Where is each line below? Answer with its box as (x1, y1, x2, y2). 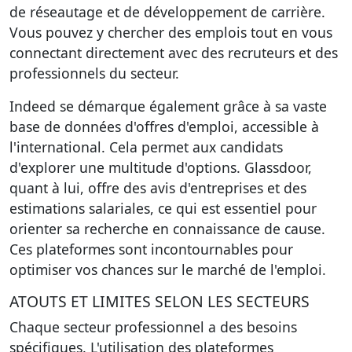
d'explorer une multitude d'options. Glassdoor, (9, 158, 312, 177)
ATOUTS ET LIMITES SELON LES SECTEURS (9, 291, 310, 312)
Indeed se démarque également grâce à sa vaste (9, 97, 327, 115)
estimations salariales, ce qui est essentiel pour (9, 199, 317, 218)
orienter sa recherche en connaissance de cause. (9, 219, 325, 238)
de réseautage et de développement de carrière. (9, 2, 325, 21)
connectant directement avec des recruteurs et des (9, 43, 338, 62)
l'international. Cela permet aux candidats (9, 137, 283, 156)
